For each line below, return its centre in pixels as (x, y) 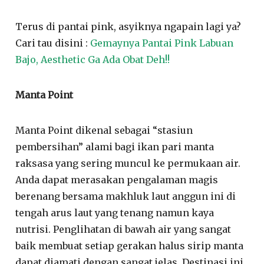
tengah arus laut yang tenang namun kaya (115, 212)
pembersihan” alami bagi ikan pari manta (115, 146)
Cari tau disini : (53, 43)
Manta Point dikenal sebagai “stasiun (104, 130)
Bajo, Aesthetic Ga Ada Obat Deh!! (93, 59)
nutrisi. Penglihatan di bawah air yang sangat (123, 229)
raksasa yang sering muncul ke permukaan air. (128, 163)
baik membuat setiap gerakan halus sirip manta (130, 245)
